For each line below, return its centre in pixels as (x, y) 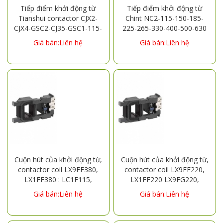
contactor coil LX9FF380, (58, 169)
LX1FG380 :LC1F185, (58, 199)
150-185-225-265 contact (58, 38)
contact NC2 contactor (165, 38)
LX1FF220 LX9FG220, (165, 179)
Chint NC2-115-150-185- (165, 18)
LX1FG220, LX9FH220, (165, 189)
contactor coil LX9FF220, (165, 169)
